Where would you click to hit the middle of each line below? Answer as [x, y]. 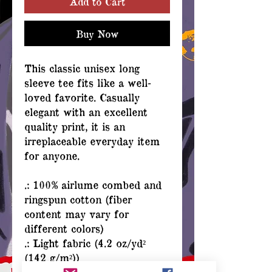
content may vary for [76, 213]
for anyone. [54, 155]
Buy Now [97, 33]
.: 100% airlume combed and [93, 184]
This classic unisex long [82, 68]
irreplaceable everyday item [92, 141]
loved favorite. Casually [82, 97]
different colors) [64, 228]
